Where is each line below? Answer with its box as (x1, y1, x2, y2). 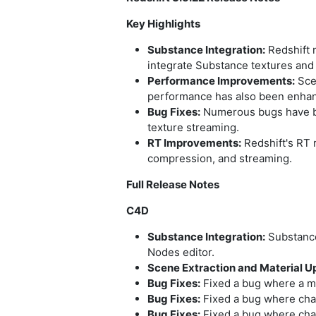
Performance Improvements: (147, 74, 295, 88)
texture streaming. (147, 121, 239, 135)
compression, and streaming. (147, 152, 292, 166)
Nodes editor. (147, 245, 214, 260)
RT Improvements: (147, 136, 241, 150)
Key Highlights (126, 17, 200, 31)
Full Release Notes (126, 178, 219, 192)
